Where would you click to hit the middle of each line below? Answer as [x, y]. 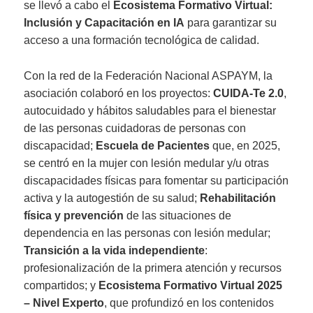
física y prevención [74, 215]
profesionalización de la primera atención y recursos [153, 268]
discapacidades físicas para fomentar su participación [156, 180]
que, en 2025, [245, 145]
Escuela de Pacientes [153, 145]
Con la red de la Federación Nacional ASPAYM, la [148, 75]
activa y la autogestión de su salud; [112, 198]
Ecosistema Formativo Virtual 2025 [191, 285]
